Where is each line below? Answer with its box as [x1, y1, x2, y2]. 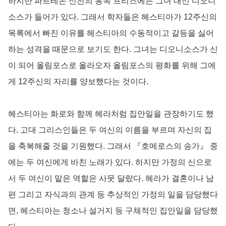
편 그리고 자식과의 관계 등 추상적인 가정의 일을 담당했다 [8, 190, 218, 199]
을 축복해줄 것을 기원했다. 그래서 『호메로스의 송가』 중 [8, 141, 218, 150]
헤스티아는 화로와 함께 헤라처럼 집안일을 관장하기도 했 [8, 109, 214, 118]
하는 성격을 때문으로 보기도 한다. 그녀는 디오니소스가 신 [8, 44, 218, 53]
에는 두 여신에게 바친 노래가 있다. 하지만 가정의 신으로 [8, 157, 212, 166]
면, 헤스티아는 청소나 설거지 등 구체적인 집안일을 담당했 [8, 206, 218, 215]
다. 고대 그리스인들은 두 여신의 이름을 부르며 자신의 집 [8, 125, 212, 134]
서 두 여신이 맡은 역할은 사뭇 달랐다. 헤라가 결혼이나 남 [8, 174, 214, 183]
